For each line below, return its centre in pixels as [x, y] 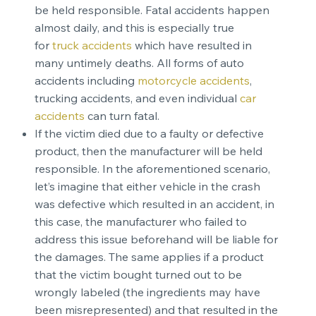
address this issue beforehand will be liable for [156, 239]
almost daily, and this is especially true [134, 28]
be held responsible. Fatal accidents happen [152, 10]
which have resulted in [192, 45]
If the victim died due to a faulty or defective [149, 134]
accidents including [86, 81]
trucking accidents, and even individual [137, 98]
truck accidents [92, 45]
